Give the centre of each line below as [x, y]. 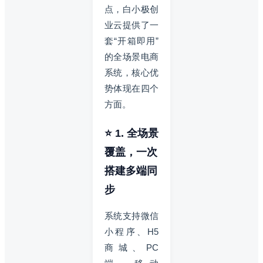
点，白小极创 [131, 9]
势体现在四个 [131, 88]
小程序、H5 [131, 231]
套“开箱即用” [131, 41]
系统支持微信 [131, 215]
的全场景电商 [131, 56]
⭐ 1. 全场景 [131, 133]
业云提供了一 [131, 25]
